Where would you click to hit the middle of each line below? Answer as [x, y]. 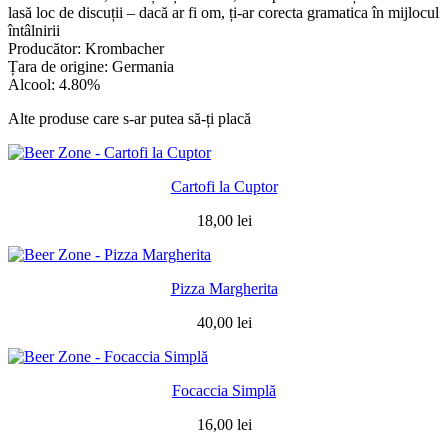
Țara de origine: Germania [91, 66]
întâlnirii [34, 30]
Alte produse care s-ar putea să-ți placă [129, 118]
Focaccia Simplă [224, 390]
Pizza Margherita [224, 288]
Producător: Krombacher [86, 48]
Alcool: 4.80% [54, 84]
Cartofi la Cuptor [224, 186]
